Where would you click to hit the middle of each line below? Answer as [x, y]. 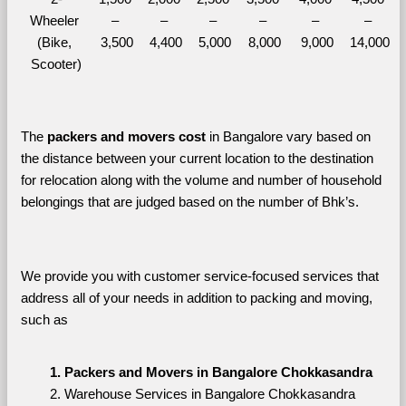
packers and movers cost [126, 136]
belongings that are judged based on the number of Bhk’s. [191, 202]
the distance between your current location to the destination [197, 158]
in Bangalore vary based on [288, 136]
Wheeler [54, 20]
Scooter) [56, 64]
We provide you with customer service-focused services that [199, 276]
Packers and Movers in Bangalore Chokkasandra [218, 372]
